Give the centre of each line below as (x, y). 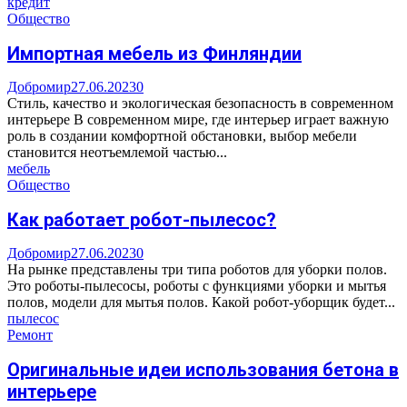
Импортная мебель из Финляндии (154, 53)
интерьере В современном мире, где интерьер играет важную (198, 120)
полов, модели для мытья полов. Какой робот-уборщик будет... (201, 303)
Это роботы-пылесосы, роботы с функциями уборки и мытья (197, 286)
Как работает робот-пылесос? (142, 219)
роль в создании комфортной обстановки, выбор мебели (182, 136)
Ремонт (30, 335)
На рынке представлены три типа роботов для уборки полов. (197, 270)
